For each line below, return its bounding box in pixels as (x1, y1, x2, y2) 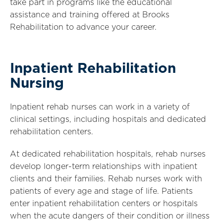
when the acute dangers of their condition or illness (10, 212, 210, 220)
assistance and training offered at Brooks (10, 11, 169, 19)
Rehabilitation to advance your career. (10, 23, 157, 31)
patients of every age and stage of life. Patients (10, 187, 193, 195)
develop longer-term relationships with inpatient (10, 163, 197, 170)
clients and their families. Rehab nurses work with (10, 175, 202, 183)
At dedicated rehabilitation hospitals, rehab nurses (10, 150, 206, 158)
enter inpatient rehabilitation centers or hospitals (10, 200, 198, 208)
